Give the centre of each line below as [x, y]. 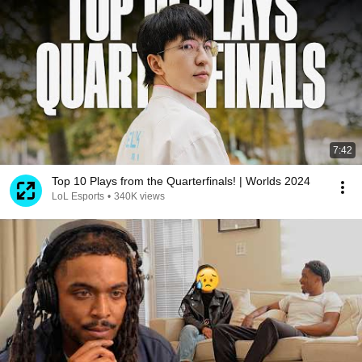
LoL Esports [78, 196]
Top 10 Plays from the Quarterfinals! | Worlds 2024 [181, 181]
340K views [139, 196]
